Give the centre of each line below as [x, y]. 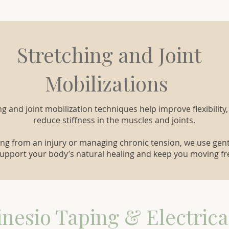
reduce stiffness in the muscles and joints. [114, 120]
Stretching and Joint [109, 54]
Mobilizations [109, 83]
